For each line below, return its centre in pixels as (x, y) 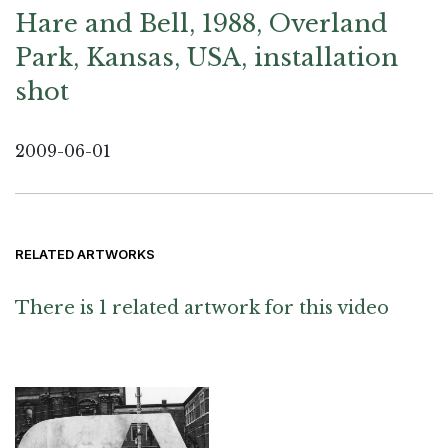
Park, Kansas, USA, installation (206, 57)
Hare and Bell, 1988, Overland (201, 23)
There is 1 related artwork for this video (202, 307)
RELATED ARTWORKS (85, 253)
